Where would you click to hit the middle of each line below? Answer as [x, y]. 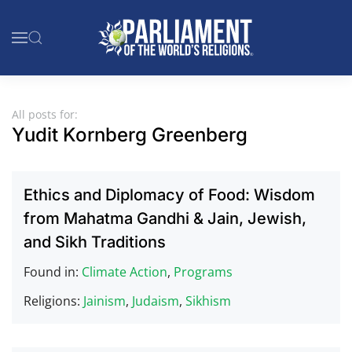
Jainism [104, 301]
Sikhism [208, 301]
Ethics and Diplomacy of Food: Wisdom [169, 195]
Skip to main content [97, 45]
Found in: [53, 272]
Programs [203, 272]
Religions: [53, 301]
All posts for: [45, 114]
